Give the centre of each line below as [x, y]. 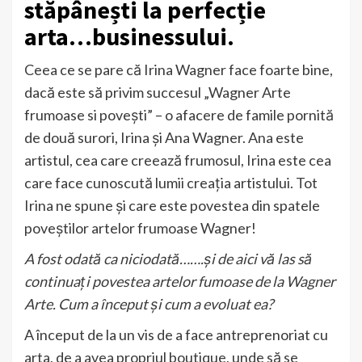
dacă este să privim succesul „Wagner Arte [158, 92]
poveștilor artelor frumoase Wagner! [140, 227]
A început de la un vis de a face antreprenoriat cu [176, 334]
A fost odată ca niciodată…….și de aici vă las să [168, 258]
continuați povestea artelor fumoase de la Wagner [180, 281]
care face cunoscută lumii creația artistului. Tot [171, 182]
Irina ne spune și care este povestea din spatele [172, 205]
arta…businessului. [129, 36]
